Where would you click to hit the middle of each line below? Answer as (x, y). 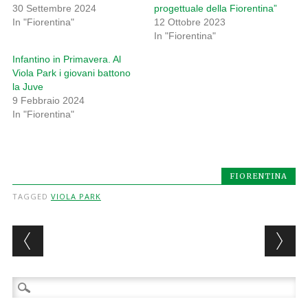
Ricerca (28, 284)
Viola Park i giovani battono (71, 73)
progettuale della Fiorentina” (215, 9)
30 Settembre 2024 (54, 9)
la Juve (27, 87)
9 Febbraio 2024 (48, 101)
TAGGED (31, 197)
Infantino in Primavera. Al (66, 59)
